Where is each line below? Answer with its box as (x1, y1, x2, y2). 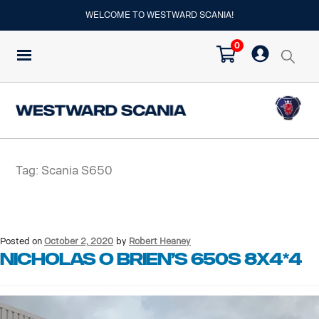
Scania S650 (41, 164, 113, 178)
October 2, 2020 (44, 236, 113, 247)
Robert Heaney (129, 236, 191, 247)
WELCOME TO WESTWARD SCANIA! (85, 10, 234, 20)
